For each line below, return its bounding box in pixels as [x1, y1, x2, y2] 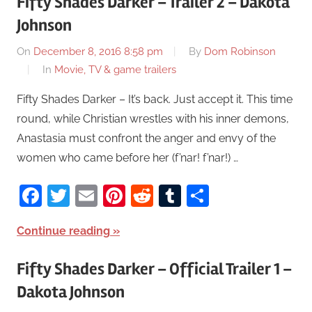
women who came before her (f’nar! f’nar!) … [17, 150, 238, 164]
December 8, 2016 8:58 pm [33, 45, 163, 58]
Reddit [153, 182, 221, 208]
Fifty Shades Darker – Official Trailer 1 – [17, 258, 292, 279]
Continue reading [17, 224, 110, 237]
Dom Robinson [204, 45, 276, 58]
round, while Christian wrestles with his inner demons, [17, 111, 289, 125]
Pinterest [125, 182, 217, 208]
